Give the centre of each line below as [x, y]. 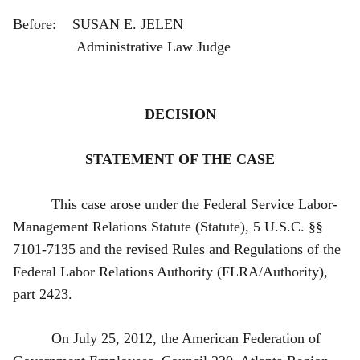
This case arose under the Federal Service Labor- [194, 204]
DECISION [180, 114]
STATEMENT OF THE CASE [180, 159]
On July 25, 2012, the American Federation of [186, 338]
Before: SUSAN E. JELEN [108, 24]
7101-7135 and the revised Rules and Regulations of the [177, 249]
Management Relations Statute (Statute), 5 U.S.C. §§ [168, 226]
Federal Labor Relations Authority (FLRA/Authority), [170, 271]
